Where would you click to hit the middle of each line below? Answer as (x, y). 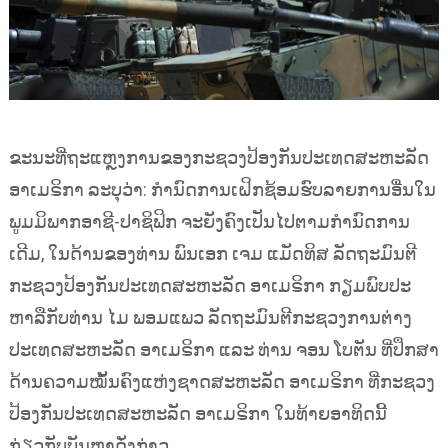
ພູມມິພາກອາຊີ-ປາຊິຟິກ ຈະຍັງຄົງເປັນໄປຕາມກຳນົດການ (209, 222)
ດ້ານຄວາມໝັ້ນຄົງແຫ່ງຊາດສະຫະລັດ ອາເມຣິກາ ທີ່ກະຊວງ (221, 382)
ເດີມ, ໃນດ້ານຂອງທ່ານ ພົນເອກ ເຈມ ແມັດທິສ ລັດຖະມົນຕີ (212, 254)
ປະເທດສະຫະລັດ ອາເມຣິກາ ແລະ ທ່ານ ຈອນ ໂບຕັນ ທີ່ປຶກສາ (223, 350)
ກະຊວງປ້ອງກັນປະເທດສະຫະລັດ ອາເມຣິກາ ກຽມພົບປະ (209, 286)
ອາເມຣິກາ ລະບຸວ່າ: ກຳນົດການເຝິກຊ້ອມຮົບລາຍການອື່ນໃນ (222, 190)
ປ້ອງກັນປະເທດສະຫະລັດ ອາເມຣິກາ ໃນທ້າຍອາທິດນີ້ (197, 414)
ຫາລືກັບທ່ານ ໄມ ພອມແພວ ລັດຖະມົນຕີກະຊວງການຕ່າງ (210, 318)
